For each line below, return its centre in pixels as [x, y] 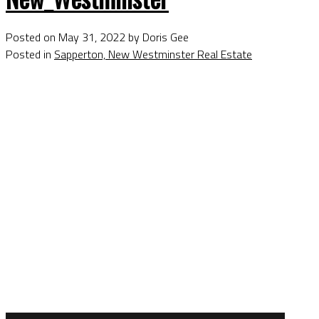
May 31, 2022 [92, 37]
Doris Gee [166, 37]
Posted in [28, 54]
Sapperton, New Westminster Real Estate [153, 54]
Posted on [32, 37]
